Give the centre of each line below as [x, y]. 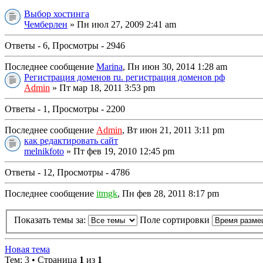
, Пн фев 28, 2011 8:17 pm [168, 194]
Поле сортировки [176, 220]
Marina [109, 67]
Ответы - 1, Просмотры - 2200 [65, 109]
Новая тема [27, 249]
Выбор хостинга [57, 14]
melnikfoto [44, 151]
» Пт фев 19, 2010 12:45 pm [119, 151]
